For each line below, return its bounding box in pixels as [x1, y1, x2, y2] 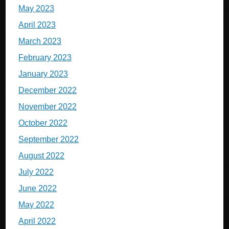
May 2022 [18, 200, 55, 209]
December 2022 [18, 86, 77, 95]
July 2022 [18, 168, 54, 176]
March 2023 [18, 37, 62, 45]
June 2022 [18, 184, 57, 193]
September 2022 [18, 135, 79, 144]
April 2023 [18, 20, 56, 29]
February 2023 [18, 53, 72, 62]
